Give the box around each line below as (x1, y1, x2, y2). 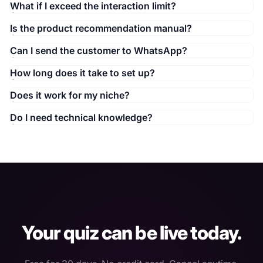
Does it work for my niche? (10, 89, 130, 102)
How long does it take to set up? (10, 67, 155, 79)
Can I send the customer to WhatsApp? (10, 45, 187, 57)
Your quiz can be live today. (21, 221, 242, 245)
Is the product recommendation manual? (10, 22, 192, 35)
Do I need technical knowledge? (10, 112, 153, 124)
